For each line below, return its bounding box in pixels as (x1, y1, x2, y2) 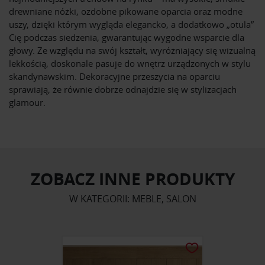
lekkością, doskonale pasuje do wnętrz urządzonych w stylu (9, 57, 251, 70)
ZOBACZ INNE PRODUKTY (30, 167, 235, 191)
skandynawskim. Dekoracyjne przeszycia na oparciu (9, 70, 220, 83)
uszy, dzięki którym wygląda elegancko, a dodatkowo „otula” (9, 18, 254, 31)
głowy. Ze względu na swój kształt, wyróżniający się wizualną (9, 44, 256, 57)
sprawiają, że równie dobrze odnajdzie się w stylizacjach (9, 83, 237, 96)
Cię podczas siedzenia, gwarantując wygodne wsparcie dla (9, 31, 244, 44)
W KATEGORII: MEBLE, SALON (69, 192, 196, 206)
